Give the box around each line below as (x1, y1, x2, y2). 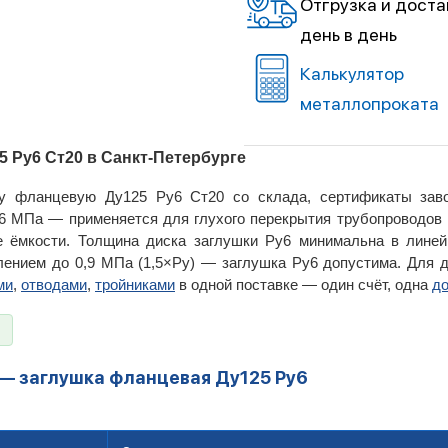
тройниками (95, 276, 175, 293)
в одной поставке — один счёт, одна (175, 276, 432, 293)
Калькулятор (300, 63, 404, 84)
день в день (300, 24, 397, 45)
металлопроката (300, 93, 439, 114)
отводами (21, 276, 87, 293)
